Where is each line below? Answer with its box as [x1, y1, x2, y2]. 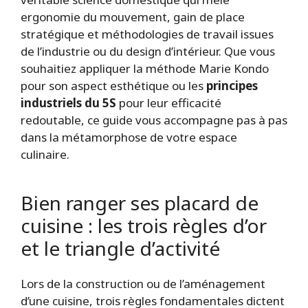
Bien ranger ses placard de [21, 189, 258, 216]
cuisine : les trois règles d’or [21, 212, 267, 239]
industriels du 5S [21, 94, 116, 111]
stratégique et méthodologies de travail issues [21, 25, 274, 42]
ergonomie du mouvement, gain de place [21, 8, 245, 25]
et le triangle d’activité [21, 234, 220, 261]
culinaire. [21, 146, 69, 162]
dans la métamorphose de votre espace [21, 129, 237, 145]
